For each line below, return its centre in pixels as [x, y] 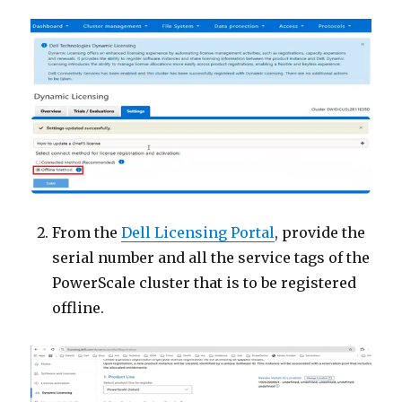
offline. [79, 308]
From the [87, 233]
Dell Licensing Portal [198, 233]
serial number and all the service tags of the [211, 258]
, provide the [320, 233]
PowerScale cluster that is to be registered [205, 283]
